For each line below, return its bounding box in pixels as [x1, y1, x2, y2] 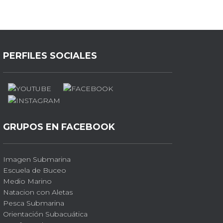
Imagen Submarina [3, 154, 71, 164]
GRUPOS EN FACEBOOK [3, 121, 115, 132]
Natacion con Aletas [3, 187, 73, 197]
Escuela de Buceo [3, 165, 66, 175]
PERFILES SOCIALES [3, 50, 97, 61]
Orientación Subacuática [3, 209, 88, 219]
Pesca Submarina [3, 198, 64, 208]
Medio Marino [3, 176, 52, 186]
